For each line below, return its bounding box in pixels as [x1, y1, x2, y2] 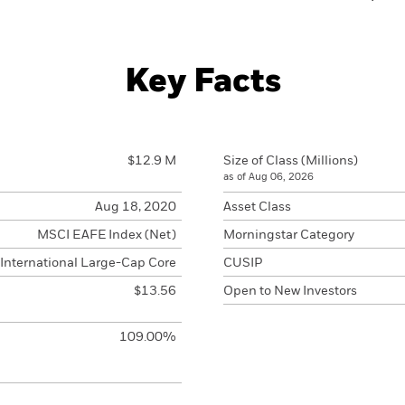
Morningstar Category [223, 229, 354, 241]
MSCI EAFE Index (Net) [36, 229, 176, 241]
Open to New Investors [223, 285, 357, 297]
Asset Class [223, 201, 291, 213]
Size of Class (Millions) [223, 155, 358, 167]
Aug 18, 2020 [94, 201, 176, 213]
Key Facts [124, 66, 281, 99]
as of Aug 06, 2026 [223, 172, 314, 182]
